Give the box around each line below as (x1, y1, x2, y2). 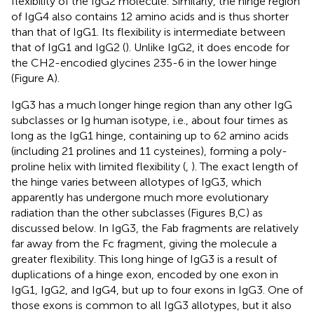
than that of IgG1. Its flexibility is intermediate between (11, 25, 285, 39)
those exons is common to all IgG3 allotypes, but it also (11, 298, 292, 312)
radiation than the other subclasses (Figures (11, 205, 228, 219)
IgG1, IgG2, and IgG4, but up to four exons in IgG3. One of (11, 282, 303, 296)
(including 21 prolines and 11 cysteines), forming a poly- (11, 144, 287, 158)
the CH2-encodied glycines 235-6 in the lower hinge (11, 55, 277, 69)
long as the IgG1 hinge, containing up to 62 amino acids (11, 128, 289, 142)
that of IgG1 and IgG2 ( (11, 40, 125, 54)
